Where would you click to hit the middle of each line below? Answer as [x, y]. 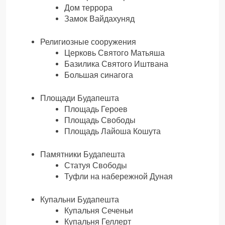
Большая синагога [99, 75]
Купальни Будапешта [80, 199]
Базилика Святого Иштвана [116, 64]
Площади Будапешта [80, 98]
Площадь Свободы [100, 120]
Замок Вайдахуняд [99, 19]
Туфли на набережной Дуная [119, 176]
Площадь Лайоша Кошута [113, 131]
